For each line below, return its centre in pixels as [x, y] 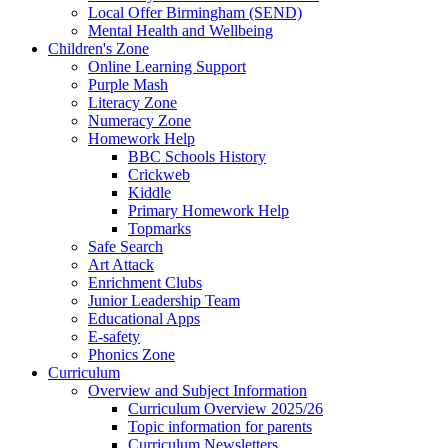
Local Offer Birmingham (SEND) [195, 12]
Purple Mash [128, 84]
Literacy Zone [132, 102]
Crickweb [159, 174]
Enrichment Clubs [145, 282]
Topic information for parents [220, 426]
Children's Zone [98, 48]
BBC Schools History [197, 156]
